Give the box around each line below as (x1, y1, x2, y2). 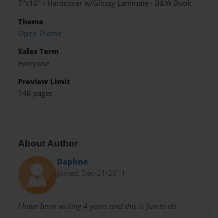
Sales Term (18, 46, 59, 57)
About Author (18, 138, 78, 149)
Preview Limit (18, 76, 70, 87)
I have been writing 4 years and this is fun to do (18, 200, 177, 212)
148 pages (18, 88, 53, 99)
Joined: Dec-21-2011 (57, 167, 126, 178)
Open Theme (18, 28, 61, 38)
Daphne (57, 156, 88, 167)
